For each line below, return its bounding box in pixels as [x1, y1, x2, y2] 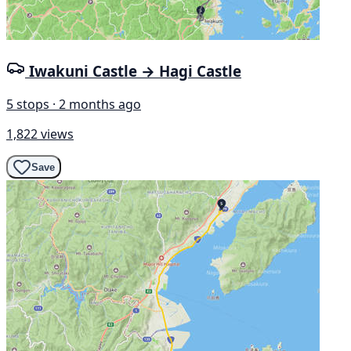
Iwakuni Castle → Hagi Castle [29, 61, 241, 81]
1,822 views [6, 125, 74, 143]
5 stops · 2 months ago [6, 96, 141, 114]
